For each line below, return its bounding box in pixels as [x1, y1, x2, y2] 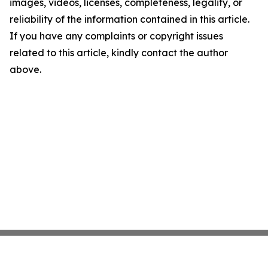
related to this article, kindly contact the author [10, 47, 228, 59]
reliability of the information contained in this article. [10, 13, 249, 25]
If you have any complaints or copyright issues [10, 30, 223, 42]
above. [10, 63, 41, 75]
